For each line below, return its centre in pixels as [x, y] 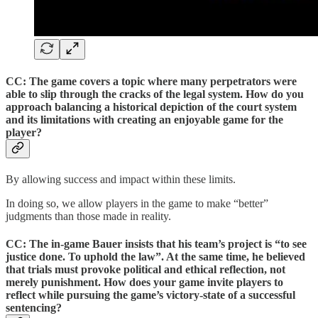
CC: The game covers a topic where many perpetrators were [151, 81]
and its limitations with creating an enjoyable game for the [144, 119]
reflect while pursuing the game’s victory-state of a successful [150, 295]
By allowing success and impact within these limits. [121, 179]
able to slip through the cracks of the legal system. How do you [155, 94]
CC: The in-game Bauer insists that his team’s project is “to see [156, 244]
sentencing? [34, 308]
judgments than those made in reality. [88, 216]
